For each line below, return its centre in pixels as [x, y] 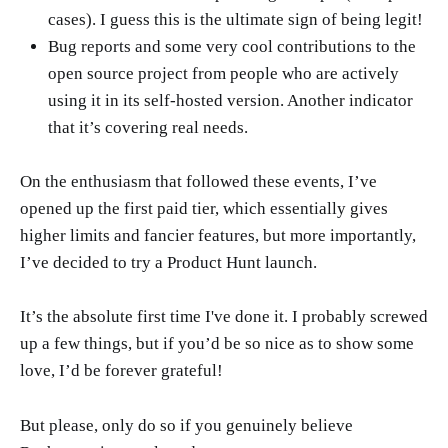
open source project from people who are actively [223, 74]
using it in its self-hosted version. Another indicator [230, 101]
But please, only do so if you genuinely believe [186, 425]
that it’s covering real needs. [148, 128]
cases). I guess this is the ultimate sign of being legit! [235, 20]
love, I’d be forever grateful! [121, 371]
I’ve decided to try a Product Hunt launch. [168, 263]
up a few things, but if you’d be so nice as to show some [217, 344]
